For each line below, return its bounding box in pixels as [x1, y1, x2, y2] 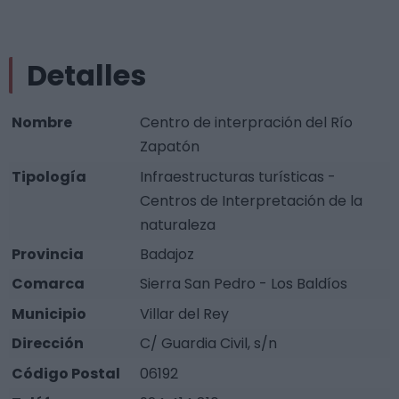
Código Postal [12, 362, 121, 384]
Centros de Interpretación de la [140, 190, 363, 211]
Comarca [12, 273, 85, 295]
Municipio [12, 303, 87, 324]
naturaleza [140, 214, 216, 235]
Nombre [12, 112, 73, 134]
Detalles [27, 55, 146, 96]
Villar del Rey [140, 303, 230, 324]
